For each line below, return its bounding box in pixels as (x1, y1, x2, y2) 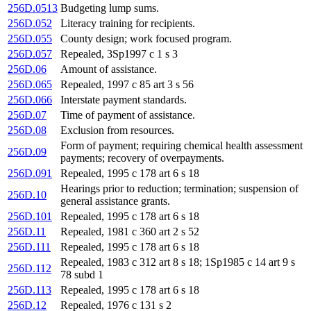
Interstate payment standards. (60, 94, 187, 106)
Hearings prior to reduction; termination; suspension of (60, 183, 299, 195)
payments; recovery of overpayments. (60, 152, 224, 165)
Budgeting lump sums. (60, 2, 159, 15)
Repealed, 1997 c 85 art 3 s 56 (60, 78, 194, 91)
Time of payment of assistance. (60, 109, 195, 121)
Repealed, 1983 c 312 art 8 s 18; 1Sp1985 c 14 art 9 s (60, 256, 295, 269)
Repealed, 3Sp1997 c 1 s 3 (60, 48, 178, 60)
